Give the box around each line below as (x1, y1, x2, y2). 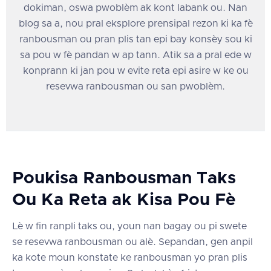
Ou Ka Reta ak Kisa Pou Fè (12, 191, 236, 209)
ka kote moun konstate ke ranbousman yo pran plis (12, 252, 247, 263)
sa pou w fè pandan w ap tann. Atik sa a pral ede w (19, 50, 252, 60)
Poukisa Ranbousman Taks (12, 169, 236, 187)
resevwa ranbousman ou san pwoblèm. (46, 81, 225, 91)
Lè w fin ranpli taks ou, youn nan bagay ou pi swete (12, 221, 247, 231)
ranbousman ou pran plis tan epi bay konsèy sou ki (19, 34, 252, 44)
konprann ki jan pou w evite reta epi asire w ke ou (22, 65, 249, 76)
